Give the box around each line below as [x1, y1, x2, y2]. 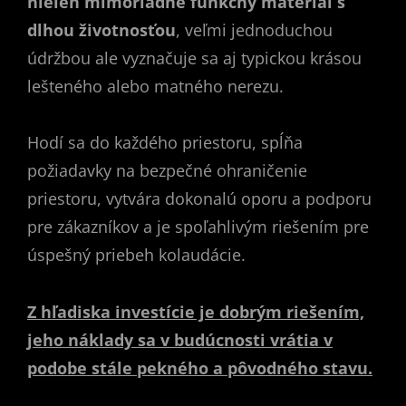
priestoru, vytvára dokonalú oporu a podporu [27, 188, 372, 210]
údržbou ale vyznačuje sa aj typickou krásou [27, 46, 362, 69]
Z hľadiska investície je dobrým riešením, [27, 300, 364, 323]
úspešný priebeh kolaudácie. [27, 244, 246, 266]
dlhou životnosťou [27, 18, 176, 41]
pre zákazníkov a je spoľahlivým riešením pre [27, 216, 369, 238]
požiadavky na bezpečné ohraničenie [27, 159, 307, 182]
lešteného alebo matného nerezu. [27, 74, 284, 97]
